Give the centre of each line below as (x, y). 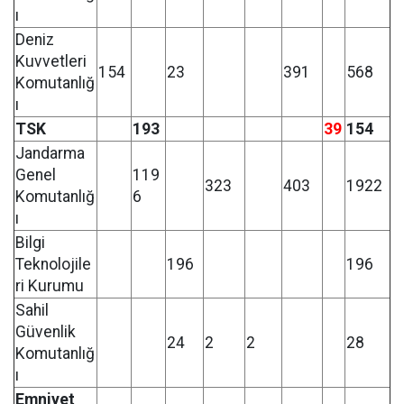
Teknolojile (53, 264)
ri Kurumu (50, 286)
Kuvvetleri (51, 61)
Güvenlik (46, 332)
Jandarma (50, 153)
